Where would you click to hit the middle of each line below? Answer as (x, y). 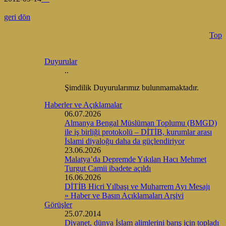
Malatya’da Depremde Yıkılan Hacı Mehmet (135, 159)
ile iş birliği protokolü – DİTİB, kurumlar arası (138, 132)
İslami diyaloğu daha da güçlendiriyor (125, 141)
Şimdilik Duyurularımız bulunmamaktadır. (132, 87)
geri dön (17, 17)
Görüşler (58, 204)
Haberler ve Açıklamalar (83, 104)
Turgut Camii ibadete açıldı (108, 168)
